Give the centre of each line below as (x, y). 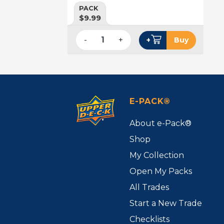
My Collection (157, 155)
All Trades (149, 187)
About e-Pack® (161, 123)
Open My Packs (161, 171)
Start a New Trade (166, 203)
